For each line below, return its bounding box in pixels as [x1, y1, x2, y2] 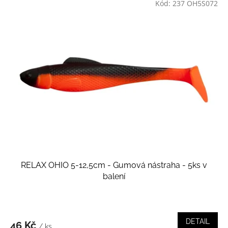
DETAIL [186, 217, 210, 225]
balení [103, 171, 125, 181]
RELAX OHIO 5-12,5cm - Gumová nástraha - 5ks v [21, 160, 207, 170]
